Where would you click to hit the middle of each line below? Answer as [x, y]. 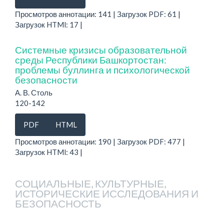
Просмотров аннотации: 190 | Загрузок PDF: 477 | [100, 141]
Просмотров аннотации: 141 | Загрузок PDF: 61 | [98, 14]
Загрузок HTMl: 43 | [49, 152]
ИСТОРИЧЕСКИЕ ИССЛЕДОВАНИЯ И [107, 193]
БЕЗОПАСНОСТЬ [58, 203]
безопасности [46, 79]
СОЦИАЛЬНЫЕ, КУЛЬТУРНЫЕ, [90, 183]
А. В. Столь [34, 92]
